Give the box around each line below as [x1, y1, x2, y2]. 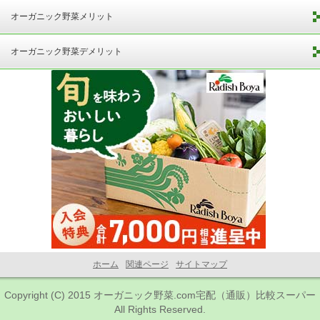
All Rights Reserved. [114, 304, 206, 315]
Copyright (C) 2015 [4, 289, 94, 301]
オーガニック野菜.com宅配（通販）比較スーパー [94, 289, 316, 301]
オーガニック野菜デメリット [11, 46, 122, 56]
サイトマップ [176, 259, 227, 269]
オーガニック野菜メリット [11, 11, 114, 21]
